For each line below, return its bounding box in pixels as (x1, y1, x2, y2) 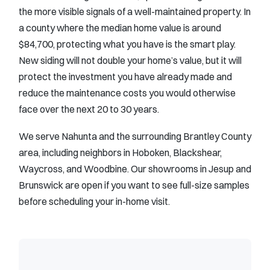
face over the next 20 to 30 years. (19, 102, 159, 115)
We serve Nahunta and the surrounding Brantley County (19, 130, 251, 142)
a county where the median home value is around (19, 21, 221, 34)
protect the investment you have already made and (19, 70, 232, 83)
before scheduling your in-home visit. (19, 195, 170, 207)
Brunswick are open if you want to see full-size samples (19, 178, 250, 191)
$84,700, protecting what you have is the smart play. (19, 37, 236, 50)
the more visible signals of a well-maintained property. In (19, 5, 251, 17)
